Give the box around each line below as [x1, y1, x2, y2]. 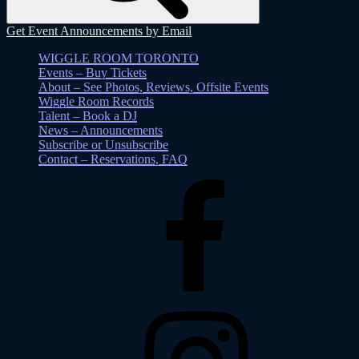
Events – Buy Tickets [38, 65, 147, 79]
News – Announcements [38, 123, 163, 137]
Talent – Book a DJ [38, 108, 137, 123]
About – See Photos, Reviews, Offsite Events [38, 79, 268, 94]
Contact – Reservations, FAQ [38, 151, 188, 166]
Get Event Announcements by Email [6, 23, 192, 38]
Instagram [75, 301, 124, 316]
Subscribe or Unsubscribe [38, 137, 168, 151]
